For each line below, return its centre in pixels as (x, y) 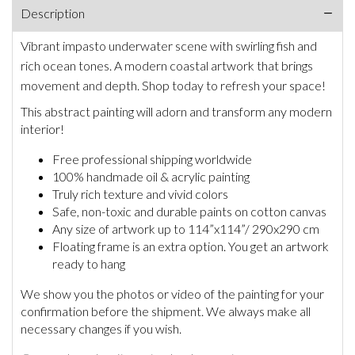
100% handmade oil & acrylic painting (151, 177)
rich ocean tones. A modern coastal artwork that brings (167, 66)
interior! (42, 129)
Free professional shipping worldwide (152, 159)
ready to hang (89, 264)
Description (53, 13)
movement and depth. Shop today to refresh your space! (173, 86)
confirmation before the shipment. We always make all (166, 311)
